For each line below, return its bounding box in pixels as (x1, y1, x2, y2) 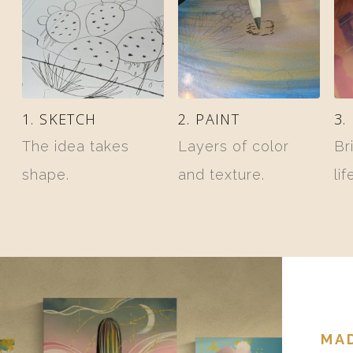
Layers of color (177, 137, 289, 154)
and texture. (177, 165, 265, 183)
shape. (21, 165, 69, 183)
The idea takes (21, 137, 129, 154)
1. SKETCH (21, 109, 97, 128)
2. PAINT (177, 109, 240, 128)
